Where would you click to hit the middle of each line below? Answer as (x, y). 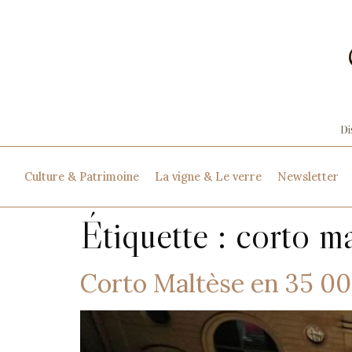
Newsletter (308, 176)
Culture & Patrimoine (81, 176)
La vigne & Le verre (208, 176)
